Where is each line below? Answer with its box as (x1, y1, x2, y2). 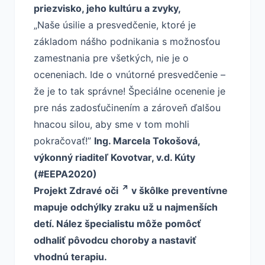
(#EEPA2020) (34, 168, 97, 180)
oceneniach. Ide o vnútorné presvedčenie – (34, 69, 225, 80)
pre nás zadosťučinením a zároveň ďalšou (34, 102, 221, 114)
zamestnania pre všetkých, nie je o (34, 52, 189, 64)
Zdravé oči (69, 185, 118, 196)
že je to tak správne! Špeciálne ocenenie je (34, 85, 225, 97)
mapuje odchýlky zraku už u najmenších (34, 201, 218, 213)
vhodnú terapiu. (34, 251, 107, 263)
